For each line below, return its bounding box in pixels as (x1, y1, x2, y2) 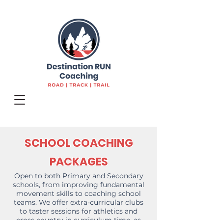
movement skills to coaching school (16, 189, 141, 198)
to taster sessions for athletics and (20, 207, 137, 216)
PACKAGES (49, 154, 108, 169)
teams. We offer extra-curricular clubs (14, 198, 143, 207)
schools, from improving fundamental (13, 180, 144, 189)
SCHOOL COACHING (24, 136, 133, 151)
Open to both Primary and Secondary (14, 171, 143, 180)
